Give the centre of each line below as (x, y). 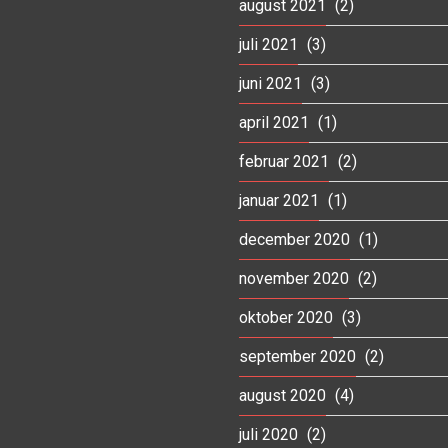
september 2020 (297, 356)
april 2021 (274, 122)
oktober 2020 (286, 317)
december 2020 (294, 239)
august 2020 (282, 395)
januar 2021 (279, 200)
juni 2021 (270, 83)
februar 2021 (284, 161)
